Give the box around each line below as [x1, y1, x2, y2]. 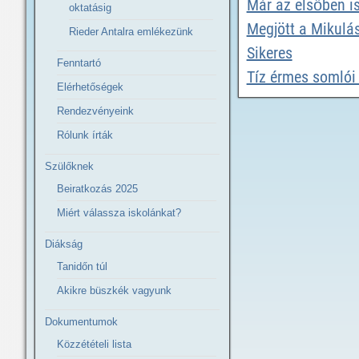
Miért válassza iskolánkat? [57, 207, 181, 219]
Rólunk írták [57, 129, 113, 141]
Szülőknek [45, 160, 94, 172]
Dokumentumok [45, 316, 118, 328]
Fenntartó [57, 57, 101, 69]
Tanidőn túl [57, 260, 107, 272]
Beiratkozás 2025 [57, 183, 138, 195]
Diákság [45, 238, 83, 250]
